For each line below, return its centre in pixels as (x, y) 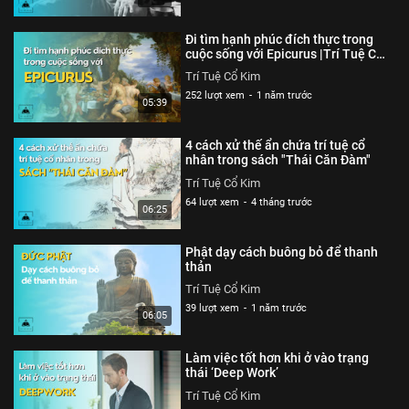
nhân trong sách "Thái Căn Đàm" (278, 160)
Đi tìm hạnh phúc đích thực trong (280, 39)
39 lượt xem (213, 309)
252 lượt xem (215, 96)
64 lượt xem (213, 202)
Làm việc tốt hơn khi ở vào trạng (278, 358)
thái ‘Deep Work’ (232, 373)
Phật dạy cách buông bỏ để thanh (282, 252)
